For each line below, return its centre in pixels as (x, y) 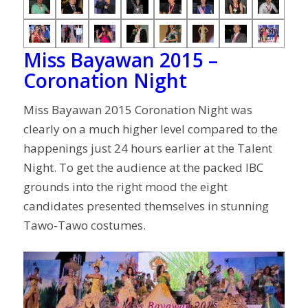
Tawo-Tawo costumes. (84, 225)
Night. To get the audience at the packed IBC (143, 167)
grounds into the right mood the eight (125, 187)
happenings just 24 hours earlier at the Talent (147, 148)
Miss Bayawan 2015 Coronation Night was (137, 110)
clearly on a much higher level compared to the (150, 129)
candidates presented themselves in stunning (146, 206)
